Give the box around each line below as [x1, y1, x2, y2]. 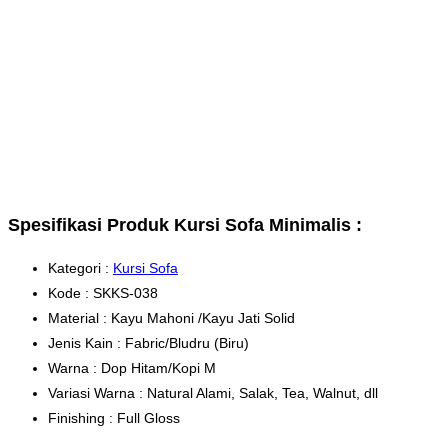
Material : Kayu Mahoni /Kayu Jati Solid [48, 309, 295, 326]
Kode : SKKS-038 [48, 284, 158, 301]
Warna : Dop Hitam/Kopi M [48, 359, 216, 376]
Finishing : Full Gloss [48, 409, 180, 426]
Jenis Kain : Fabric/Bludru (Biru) [48, 334, 249, 351]
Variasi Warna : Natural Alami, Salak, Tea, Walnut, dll [48, 384, 378, 401]
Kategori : [48, 259, 113, 276]
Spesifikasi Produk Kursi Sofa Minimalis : [8, 214, 362, 235]
